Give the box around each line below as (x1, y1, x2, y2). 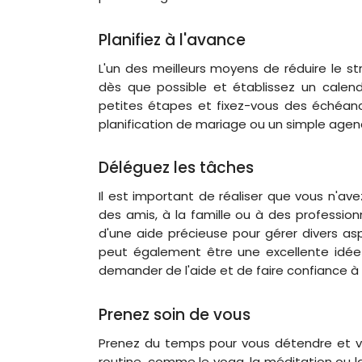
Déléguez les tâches (99, 157, 254, 179)
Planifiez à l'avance (99, 28, 246, 51)
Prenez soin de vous (99, 303, 250, 326)
